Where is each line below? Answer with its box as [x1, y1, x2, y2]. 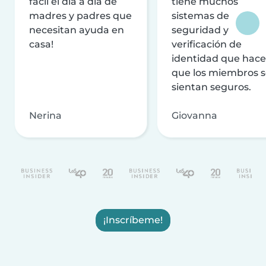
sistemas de [172, 9, 229, 21]
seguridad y [172, 24, 229, 36]
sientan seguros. [172, 81, 251, 93]
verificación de [172, 38, 242, 50]
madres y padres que [29, 9, 132, 21]
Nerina [29, 109, 62, 121]
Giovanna [172, 109, 217, 121]
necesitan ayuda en [29, 24, 124, 36]
